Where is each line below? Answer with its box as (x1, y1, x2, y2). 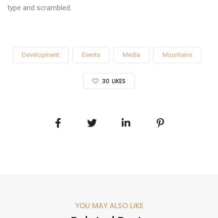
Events (82, 51, 100, 58)
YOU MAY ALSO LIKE (74, 200, 144, 211)
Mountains (163, 51, 192, 58)
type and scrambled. (7, 3, 72, 12)
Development (22, 51, 59, 58)
